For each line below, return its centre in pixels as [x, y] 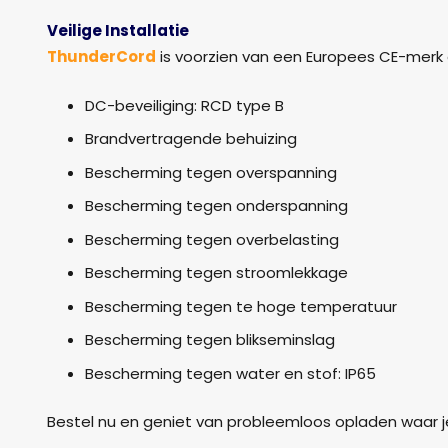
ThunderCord [101, 57]
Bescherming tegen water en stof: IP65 [230, 373]
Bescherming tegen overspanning [210, 172]
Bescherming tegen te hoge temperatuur [240, 306]
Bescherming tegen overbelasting [211, 239]
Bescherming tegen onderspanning [216, 206]
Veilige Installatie [118, 31]
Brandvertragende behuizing [190, 139]
